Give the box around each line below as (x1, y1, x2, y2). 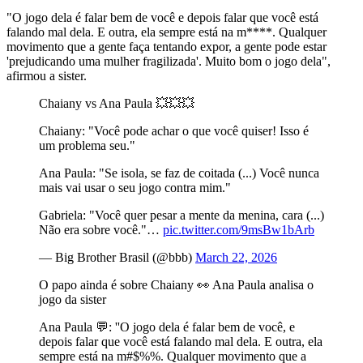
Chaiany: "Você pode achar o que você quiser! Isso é (39, 123, 309, 138)
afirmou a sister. (6, 68, 87, 83)
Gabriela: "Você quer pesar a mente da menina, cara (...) (39, 207, 324, 222)
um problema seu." (39, 138, 135, 152)
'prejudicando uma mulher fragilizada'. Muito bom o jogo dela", (6, 53, 331, 68)
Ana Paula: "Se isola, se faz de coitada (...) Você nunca (39, 165, 319, 180)
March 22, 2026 (195, 250, 277, 264)
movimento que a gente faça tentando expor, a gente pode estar (6, 39, 327, 53)
